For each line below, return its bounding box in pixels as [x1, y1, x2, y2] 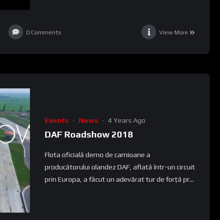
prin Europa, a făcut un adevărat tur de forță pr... [44, 175, 194, 184]
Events [44, 116, 69, 125]
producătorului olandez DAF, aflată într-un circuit [44, 163, 195, 171]
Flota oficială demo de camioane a [44, 151, 150, 159]
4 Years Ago [108, 116, 145, 125]
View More [159, 28, 189, 36]
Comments [30, 28, 61, 36]
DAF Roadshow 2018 [44, 129, 133, 140]
